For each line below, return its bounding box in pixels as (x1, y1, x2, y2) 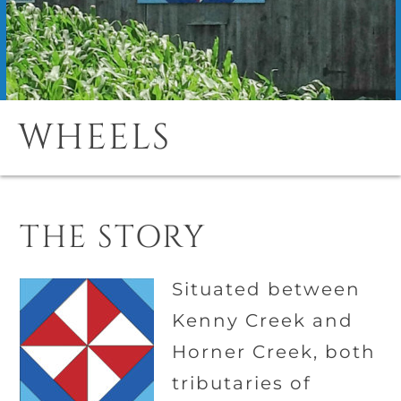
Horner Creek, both (172, 341, 377, 363)
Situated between (172, 278, 362, 300)
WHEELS (18, 114, 171, 162)
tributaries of (172, 372, 312, 394)
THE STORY (20, 217, 207, 259)
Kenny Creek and (172, 310, 354, 331)
